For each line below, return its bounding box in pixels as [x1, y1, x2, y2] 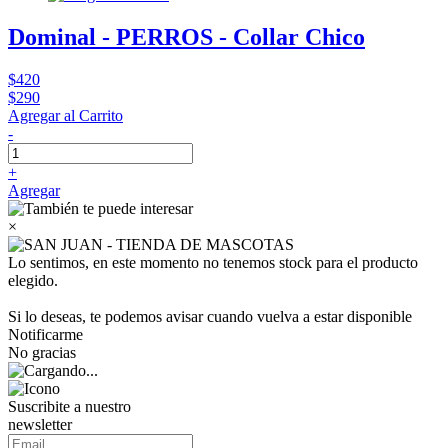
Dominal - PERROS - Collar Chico [8, 24, 365, 51]
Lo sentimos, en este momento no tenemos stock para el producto [8, 254, 418, 271]
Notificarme [8, 326, 83, 343]
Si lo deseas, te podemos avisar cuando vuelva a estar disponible [8, 308, 412, 325]
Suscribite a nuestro [8, 398, 131, 415]
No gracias [8, 344, 76, 361]
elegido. [8, 272, 58, 289]
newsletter [8, 416, 72, 433]
